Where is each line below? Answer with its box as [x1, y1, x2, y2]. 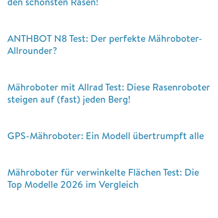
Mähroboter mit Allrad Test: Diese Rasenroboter [7, 80, 210, 94]
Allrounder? [7, 44, 57, 57]
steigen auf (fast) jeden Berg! [7, 92, 135, 106]
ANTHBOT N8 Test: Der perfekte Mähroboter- [7, 32, 202, 45]
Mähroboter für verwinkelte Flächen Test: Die [7, 165, 199, 179]
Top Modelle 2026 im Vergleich [7, 178, 144, 191]
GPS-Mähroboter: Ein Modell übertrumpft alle [7, 129, 204, 143]
